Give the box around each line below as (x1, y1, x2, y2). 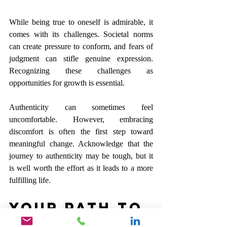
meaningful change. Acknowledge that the (9, 139, 153, 148)
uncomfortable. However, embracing (9, 115, 153, 124)
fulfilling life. (9, 176, 51, 185)
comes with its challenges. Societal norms (9, 30, 153, 39)
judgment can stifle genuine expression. (9, 54, 153, 63)
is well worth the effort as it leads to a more (9, 164, 153, 173)
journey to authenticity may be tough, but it (9, 152, 153, 161)
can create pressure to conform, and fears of (9, 42, 153, 51)
